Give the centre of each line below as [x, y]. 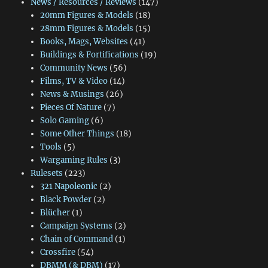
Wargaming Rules [74, 160]
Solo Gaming [64, 121]
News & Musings [72, 95]
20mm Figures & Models [86, 16]
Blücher [55, 213]
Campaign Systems [76, 226]
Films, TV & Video [74, 81]
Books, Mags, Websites [84, 42]
